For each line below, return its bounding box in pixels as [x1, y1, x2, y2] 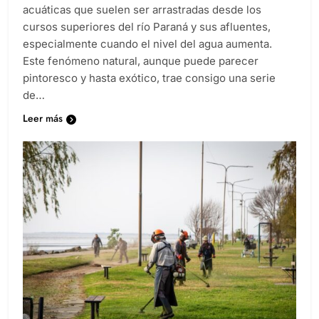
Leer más [23, 124, 63, 139]
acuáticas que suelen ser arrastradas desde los [23, 16, 261, 30]
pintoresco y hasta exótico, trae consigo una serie [23, 84, 276, 98]
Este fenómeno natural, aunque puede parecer [23, 67, 258, 81]
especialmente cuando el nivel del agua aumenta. [23, 50, 272, 64]
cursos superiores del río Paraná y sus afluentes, [23, 33, 271, 47]
